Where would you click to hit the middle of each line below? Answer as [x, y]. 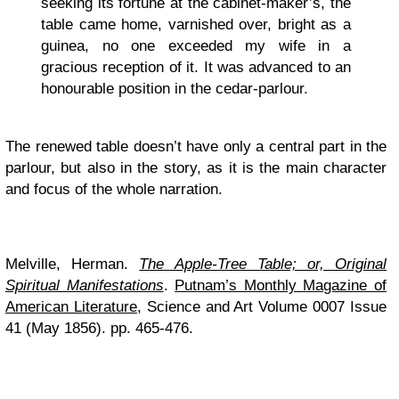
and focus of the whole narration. [114, 190]
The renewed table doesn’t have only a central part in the [196, 147]
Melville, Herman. [73, 265]
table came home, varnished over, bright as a [196, 25]
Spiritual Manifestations [85, 286]
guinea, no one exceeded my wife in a [196, 46]
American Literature [71, 307]
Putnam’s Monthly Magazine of [281, 286]
